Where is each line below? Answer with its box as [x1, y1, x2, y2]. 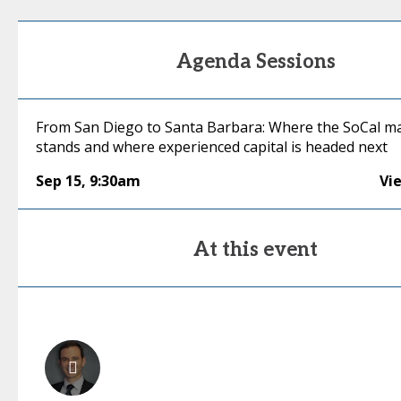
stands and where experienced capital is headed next [36, 137, 388, 157]
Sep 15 [36, 171, 81, 191]
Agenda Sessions [175, 50, 336, 73]
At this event [193, 238, 319, 261]
